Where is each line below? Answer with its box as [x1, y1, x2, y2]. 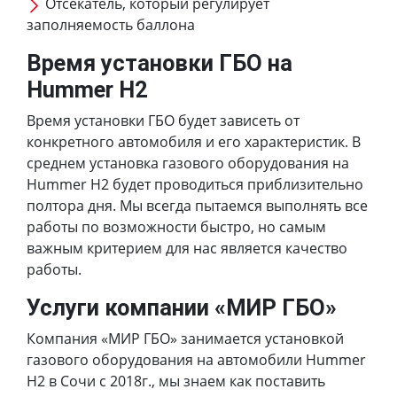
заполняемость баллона [27, 15, 195, 35]
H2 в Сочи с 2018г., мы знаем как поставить [27, 371, 325, 392]
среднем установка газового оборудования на [27, 153, 349, 174]
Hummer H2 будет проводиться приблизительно [27, 175, 363, 195]
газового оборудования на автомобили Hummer [27, 350, 366, 370]
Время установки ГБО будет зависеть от [27, 111, 300, 131]
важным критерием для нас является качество [27, 238, 347, 259]
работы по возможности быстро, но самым [27, 217, 326, 237]
